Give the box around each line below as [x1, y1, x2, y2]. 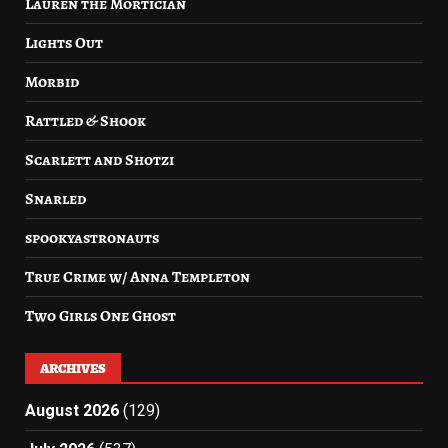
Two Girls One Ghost [25, 305, 176, 327]
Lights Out [25, 32, 103, 54]
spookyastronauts [25, 227, 159, 249]
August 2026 [25, 401, 119, 420]
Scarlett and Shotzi [25, 149, 174, 171]
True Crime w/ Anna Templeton [25, 266, 250, 288]
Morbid [25, 71, 79, 93]
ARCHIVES [40, 359, 106, 378]
